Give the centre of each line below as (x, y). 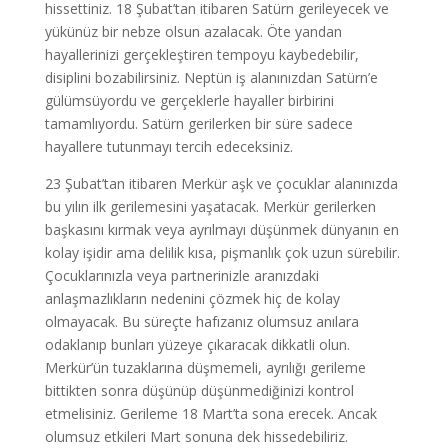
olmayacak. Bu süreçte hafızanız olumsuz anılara (201, 321)
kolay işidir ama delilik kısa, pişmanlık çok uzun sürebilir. (222, 252)
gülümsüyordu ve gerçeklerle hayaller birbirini (189, 100)
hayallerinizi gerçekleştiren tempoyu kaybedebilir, (201, 54)
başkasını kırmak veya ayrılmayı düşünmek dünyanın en (221, 229)
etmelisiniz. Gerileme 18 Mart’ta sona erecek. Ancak (210, 413)
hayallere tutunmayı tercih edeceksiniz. (168, 146)
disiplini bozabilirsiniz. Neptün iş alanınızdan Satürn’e (211, 77)
